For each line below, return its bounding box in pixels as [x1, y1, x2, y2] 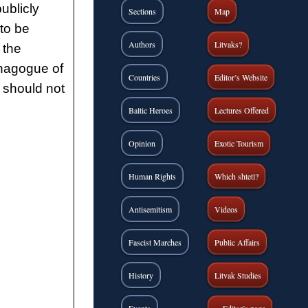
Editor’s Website [214, 71, 267, 82]
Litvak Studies [214, 269, 261, 280]
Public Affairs [214, 236, 260, 247]
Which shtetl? [214, 170, 258, 181]
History [128, 269, 153, 280]
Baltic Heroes [128, 104, 173, 115]
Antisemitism [128, 203, 172, 214]
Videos [214, 203, 238, 214]
